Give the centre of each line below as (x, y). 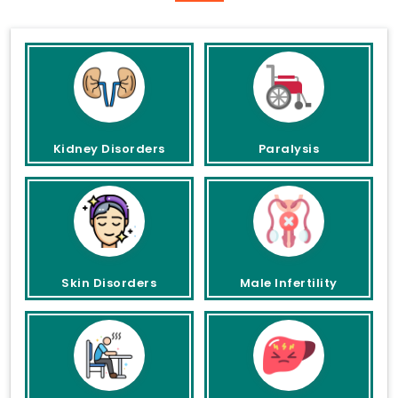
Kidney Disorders (109, 148)
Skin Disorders (109, 283)
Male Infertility (288, 283)
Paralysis (289, 148)
